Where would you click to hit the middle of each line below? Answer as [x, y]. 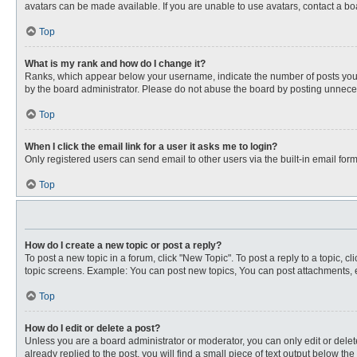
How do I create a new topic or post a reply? [123, 245]
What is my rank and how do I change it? [115, 64]
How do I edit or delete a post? [92, 328]
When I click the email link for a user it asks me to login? [151, 147]
